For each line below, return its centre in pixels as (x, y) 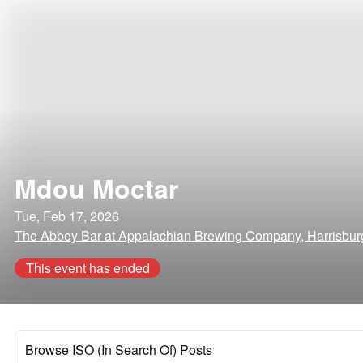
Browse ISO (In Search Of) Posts (119, 350)
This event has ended (88, 268)
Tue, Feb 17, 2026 (67, 216)
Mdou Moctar (96, 188)
